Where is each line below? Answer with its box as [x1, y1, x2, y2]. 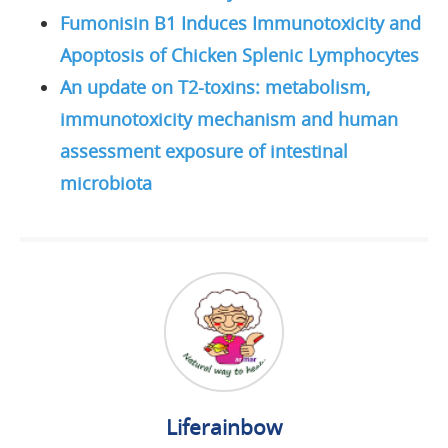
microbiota [60, 170, 152, 195]
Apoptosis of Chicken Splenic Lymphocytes [60, 42, 419, 67]
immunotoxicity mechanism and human [60, 106, 398, 131]
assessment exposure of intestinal [60, 138, 348, 163]
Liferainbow [166, 412, 282, 441]
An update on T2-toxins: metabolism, [60, 74, 370, 99]
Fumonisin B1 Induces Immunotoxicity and [60, 10, 421, 35]
